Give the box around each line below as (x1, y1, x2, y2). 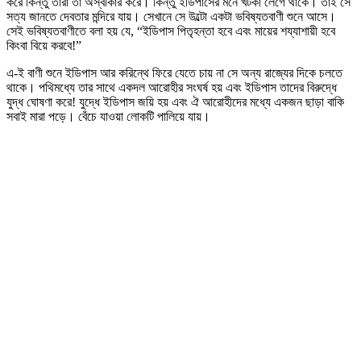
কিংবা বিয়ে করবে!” (6, 38, 81, 52)
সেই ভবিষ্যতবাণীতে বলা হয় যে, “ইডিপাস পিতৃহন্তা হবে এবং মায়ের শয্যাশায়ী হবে (6, 23, 335, 38)
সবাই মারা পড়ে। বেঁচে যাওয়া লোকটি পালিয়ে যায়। (6, 109, 210, 123)
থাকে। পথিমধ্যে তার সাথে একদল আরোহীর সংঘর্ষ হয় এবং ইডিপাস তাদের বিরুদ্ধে (6, 80, 337, 94)
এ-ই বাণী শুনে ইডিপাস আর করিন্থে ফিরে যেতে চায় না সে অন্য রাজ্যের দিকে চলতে (6, 65, 342, 80)
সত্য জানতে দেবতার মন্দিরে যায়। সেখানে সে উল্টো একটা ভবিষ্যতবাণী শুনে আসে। (6, 9, 336, 23)
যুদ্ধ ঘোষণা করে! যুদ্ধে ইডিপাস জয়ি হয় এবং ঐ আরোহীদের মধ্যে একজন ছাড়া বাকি (6, 94, 344, 109)
